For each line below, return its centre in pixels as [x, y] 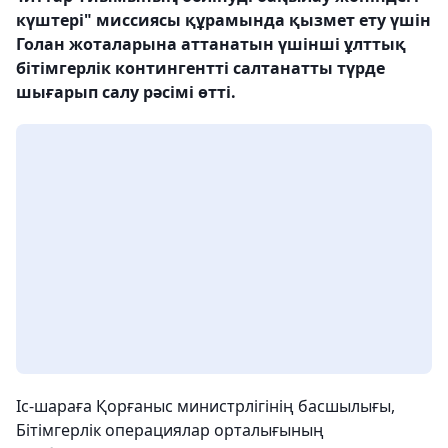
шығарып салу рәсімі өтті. [126, 92]
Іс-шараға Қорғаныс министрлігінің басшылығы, [205, 406]
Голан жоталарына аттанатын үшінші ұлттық [211, 44]
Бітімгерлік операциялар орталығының [170, 430]
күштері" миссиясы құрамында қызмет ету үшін [223, 20]
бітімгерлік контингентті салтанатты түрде [200, 68]
